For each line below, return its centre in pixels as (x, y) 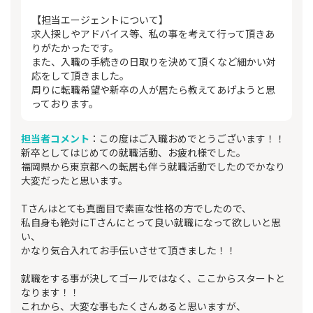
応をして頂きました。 (80, 76)
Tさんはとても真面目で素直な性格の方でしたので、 (136, 209)
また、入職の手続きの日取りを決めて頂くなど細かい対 (154, 62)
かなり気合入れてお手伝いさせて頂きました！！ (129, 250)
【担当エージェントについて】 (100, 20)
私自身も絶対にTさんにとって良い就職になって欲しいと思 (151, 223)
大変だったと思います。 (74, 181)
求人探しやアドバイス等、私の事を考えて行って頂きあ (153, 34)
